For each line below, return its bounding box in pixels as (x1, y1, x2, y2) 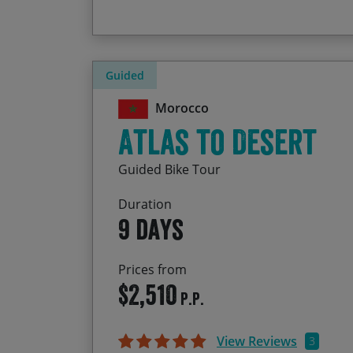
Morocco (154, 99, 209, 117)
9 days (118, 212, 184, 247)
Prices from (118, 261, 187, 279)
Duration (118, 195, 172, 214)
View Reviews (217, 333, 297, 351)
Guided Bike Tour (118, 161, 221, 179)
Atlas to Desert (118, 121, 317, 163)
